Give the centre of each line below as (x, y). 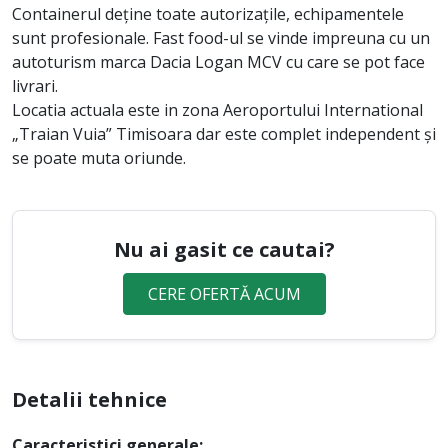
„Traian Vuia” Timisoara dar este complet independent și (224, 134)
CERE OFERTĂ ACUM (224, 294)
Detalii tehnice (89, 400)
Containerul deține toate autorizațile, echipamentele (208, 14)
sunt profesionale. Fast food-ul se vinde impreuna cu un (221, 38)
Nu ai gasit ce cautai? (224, 250)
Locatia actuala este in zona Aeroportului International (217, 110)
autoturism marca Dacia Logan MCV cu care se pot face (218, 62)
